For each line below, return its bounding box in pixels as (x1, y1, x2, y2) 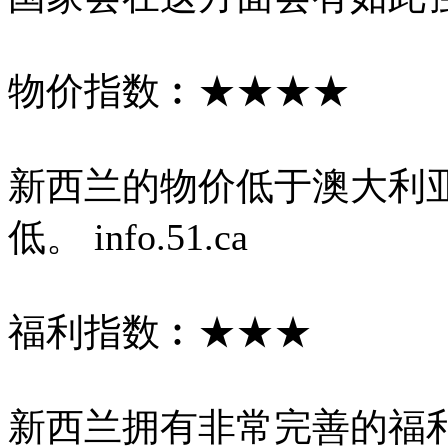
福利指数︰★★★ (8, 310, 312, 353)
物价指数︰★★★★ (8, 69, 350, 112)
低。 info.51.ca (8, 215, 248, 258)
